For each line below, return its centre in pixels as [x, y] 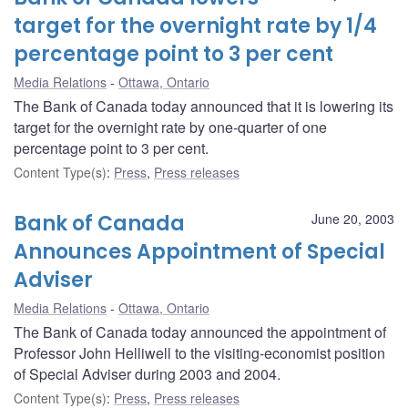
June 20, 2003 [353, 218]
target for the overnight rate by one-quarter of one [170, 127]
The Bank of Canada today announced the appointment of [200, 331]
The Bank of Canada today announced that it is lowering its [204, 106]
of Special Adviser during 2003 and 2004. [147, 373]
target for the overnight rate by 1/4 [195, 25]
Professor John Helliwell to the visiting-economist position [199, 352]
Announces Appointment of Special [199, 251]
